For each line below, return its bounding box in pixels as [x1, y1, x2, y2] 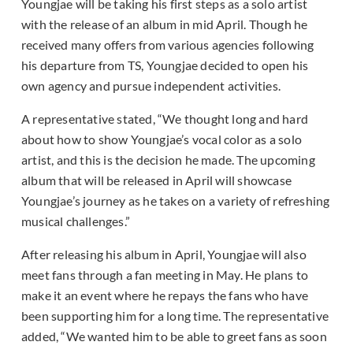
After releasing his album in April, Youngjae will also [21, 247, 307, 262]
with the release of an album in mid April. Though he [21, 17, 308, 32]
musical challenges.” [21, 214, 130, 229]
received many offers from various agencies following [21, 37, 314, 53]
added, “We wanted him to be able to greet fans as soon [21, 329, 327, 344]
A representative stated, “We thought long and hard [21, 111, 309, 127]
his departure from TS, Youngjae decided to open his [21, 58, 309, 73]
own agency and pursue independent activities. [21, 78, 281, 94]
